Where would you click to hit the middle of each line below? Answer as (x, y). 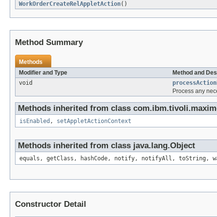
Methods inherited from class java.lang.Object (107, 146)
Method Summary (49, 43)
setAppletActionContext (94, 121)
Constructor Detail (51, 204)
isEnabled (35, 121)
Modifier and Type (43, 73)
